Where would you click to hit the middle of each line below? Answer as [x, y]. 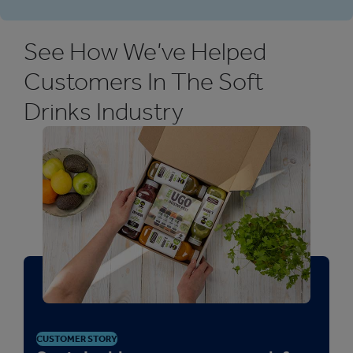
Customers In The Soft [143, 81]
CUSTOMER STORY [77, 338]
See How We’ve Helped [145, 51]
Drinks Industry [104, 111]
